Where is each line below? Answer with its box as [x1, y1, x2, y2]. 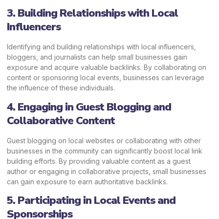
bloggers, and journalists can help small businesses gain [7, 53, 187, 62]
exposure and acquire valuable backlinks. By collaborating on [7, 63, 206, 72]
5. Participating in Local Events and [7, 193, 175, 208]
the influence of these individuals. [7, 84, 115, 92]
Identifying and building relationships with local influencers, [7, 43, 196, 51]
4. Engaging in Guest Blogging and [7, 99, 171, 114]
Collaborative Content [7, 113, 115, 128]
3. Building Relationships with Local [7, 6, 178, 21]
